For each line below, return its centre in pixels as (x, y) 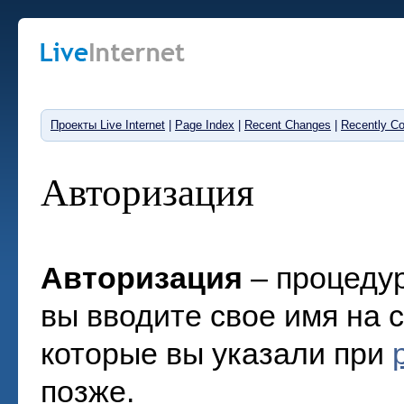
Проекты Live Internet (108, 125)
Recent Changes (288, 125)
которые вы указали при (216, 353)
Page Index (205, 125)
